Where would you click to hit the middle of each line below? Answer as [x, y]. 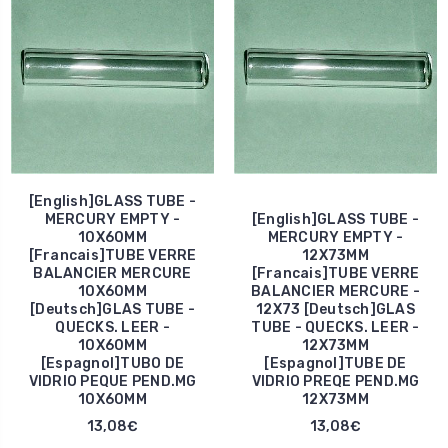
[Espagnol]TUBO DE [112, 363]
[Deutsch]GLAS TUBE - [112, 309]
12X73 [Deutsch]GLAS [335, 309]
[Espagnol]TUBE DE [335, 363]
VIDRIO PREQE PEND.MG [335, 381]
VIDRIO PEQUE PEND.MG [112, 381]
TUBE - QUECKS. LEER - [335, 327]
